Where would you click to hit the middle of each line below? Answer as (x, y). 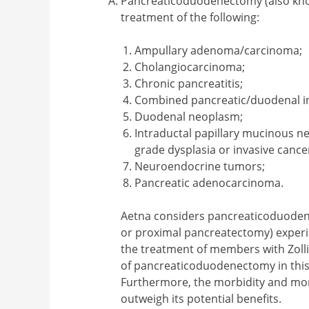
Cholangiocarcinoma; (190, 67)
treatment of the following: (190, 18)
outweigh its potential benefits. (201, 299)
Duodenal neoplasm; (189, 117)
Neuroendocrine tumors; (200, 167)
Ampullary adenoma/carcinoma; (219, 51)
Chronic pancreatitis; (189, 84)
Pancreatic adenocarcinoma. (209, 183)
